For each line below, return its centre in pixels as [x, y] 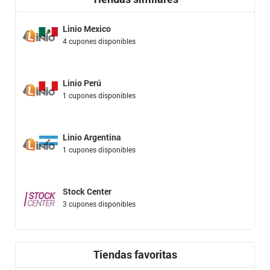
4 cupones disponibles [99, 41]
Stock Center [87, 191]
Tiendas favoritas [135, 254]
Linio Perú [82, 83]
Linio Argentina [92, 137]
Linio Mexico [87, 28]
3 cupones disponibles [99, 203]
